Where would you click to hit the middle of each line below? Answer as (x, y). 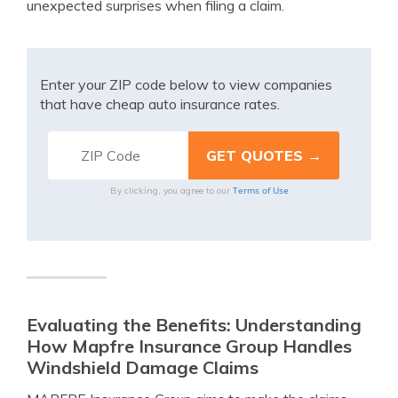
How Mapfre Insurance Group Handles (189, 346)
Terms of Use (260, 190)
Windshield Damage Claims (143, 367)
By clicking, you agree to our (171, 191)
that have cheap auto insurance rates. (160, 104)
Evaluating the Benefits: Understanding (194, 325)
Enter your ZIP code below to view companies (186, 84)
